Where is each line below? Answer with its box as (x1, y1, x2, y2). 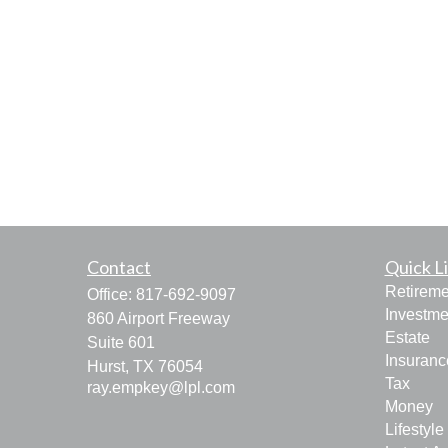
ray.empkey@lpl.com (87, 379, 235, 396)
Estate (384, 329, 430, 346)
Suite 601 (87, 334, 155, 351)
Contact (87, 256, 151, 278)
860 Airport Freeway (87, 310, 230, 327)
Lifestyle (384, 421, 444, 438)
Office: (87, 286, 136, 303)
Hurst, (87, 358, 129, 375)
